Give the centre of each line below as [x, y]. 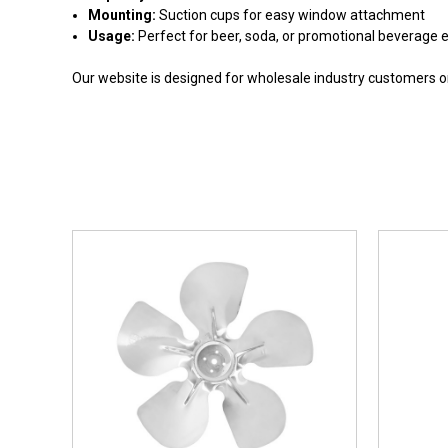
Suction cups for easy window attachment [291, 14]
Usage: [112, 35]
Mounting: [122, 14]
